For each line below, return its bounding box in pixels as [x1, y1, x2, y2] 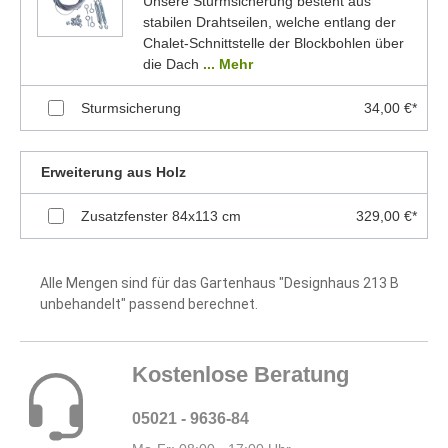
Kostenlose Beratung [132, 361, 349, 387]
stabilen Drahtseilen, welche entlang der [142, 13, 396, 30]
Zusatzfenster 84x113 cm [81, 207, 241, 224]
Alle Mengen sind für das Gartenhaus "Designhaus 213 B [40, 274, 399, 291]
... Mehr [202, 55, 253, 72]
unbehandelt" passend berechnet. [40, 295, 258, 312]
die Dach [142, 55, 203, 72]
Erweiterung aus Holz [41, 163, 186, 180]
